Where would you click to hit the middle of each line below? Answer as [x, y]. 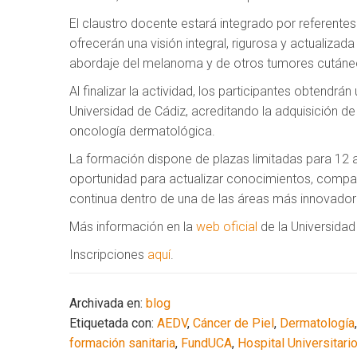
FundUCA [206, 343]
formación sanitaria [122, 343]
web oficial [227, 226]
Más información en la [133, 226]
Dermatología [317, 323]
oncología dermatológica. [142, 131]
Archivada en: [108, 303]
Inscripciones [108, 254]
